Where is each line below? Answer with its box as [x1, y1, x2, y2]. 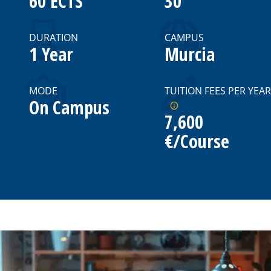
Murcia [165, 42, 215, 67]
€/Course [165, 129, 229, 154]
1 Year [29, 42, 73, 67]
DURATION [29, 31, 78, 45]
